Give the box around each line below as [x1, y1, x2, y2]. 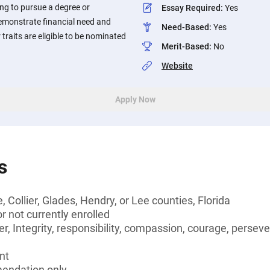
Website [162, 61, 193, 71]
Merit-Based [162, 42, 209, 51]
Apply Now [115, 95, 155, 104]
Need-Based [162, 22, 209, 32]
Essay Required [162, 3, 221, 13]
